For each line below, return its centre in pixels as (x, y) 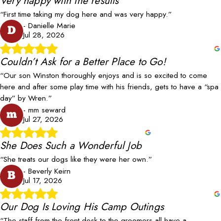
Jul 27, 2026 (43, 119)
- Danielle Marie (49, 26)
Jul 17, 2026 (42, 180)
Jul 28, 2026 (44, 35)
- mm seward (44, 110)
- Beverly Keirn (47, 171)
